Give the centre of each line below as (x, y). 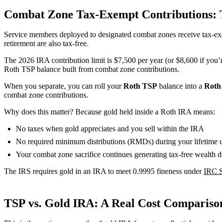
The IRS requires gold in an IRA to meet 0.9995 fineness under (104, 171)
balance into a (181, 86)
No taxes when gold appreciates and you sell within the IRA (110, 128)
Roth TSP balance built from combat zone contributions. (92, 69)
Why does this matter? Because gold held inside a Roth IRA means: (110, 111)
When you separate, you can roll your (64, 86)
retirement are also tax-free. (46, 43)
